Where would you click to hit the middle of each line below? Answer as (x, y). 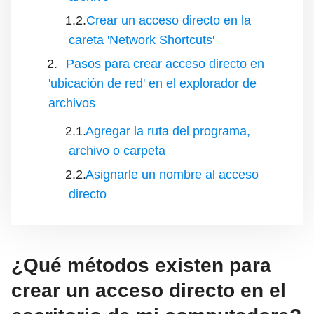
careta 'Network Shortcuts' (142, 40)
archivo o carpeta (117, 151)
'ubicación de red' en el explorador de (152, 84)
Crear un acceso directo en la (169, 21)
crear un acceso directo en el (149, 291)
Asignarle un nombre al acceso (172, 175)
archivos (72, 103)
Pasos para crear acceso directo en (165, 64)
